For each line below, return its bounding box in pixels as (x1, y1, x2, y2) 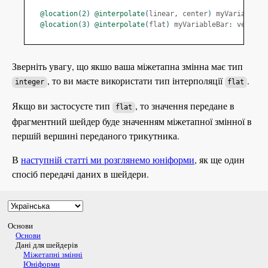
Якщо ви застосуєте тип (12, 99, 112, 112)
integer (14, 78, 44, 87)
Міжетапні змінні (23, 249, 83, 260)
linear (149, 10, 174, 19)
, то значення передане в (135, 99, 234, 112)
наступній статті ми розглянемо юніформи (21, 153, 194, 166)
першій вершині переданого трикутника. (12, 129, 179, 142)
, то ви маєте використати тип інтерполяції (47, 74, 225, 87)
